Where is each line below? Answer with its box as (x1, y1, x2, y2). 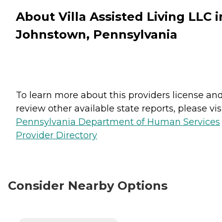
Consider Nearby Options (8, 178, 167, 193)
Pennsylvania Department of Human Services (16, 116, 220, 127)
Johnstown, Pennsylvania (16, 27, 177, 42)
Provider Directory (16, 129, 97, 141)
